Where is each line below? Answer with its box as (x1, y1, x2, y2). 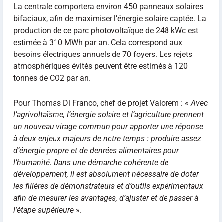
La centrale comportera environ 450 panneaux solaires (13, 2, 203, 12)
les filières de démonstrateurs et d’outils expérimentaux (13, 181, 203, 191)
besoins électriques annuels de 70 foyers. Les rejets (13, 50, 192, 59)
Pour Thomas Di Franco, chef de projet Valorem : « (13, 98, 191, 108)
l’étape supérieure (13, 205, 74, 215)
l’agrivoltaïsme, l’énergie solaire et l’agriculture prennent (13, 110, 204, 119)
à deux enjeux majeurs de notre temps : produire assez (13, 133, 201, 143)
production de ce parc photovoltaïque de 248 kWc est (13, 26, 198, 36)
